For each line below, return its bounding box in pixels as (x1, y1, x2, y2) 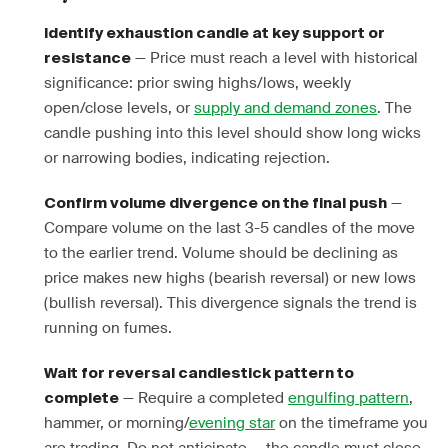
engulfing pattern (288, 388, 409, 408)
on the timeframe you (275, 413, 428, 433)
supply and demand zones (194, 98, 377, 118)
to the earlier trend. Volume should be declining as (44, 243, 398, 263)
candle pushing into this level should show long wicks (44, 123, 421, 143)
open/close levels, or (44, 98, 194, 118)
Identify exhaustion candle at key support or (44, 26, 385, 41)
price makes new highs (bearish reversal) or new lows (44, 268, 416, 288)
